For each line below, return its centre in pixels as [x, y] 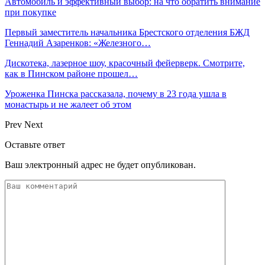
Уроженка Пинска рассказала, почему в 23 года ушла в [116, 93]
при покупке [30, 12]
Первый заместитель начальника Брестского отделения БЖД [127, 32]
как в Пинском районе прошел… [71, 73]
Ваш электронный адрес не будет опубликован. [100, 164]
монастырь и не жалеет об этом [68, 104]
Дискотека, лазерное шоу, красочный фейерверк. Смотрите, [125, 63]
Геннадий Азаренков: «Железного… [78, 43]
